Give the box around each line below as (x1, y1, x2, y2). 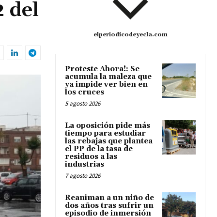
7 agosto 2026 (65, 171, 100, 180)
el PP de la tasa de (65, 144, 133, 154)
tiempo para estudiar (65, 129, 146, 139)
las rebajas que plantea (65, 137, 153, 146)
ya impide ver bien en (65, 80, 148, 90)
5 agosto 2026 (65, 99, 100, 108)
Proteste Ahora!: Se (65, 64, 139, 74)
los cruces (65, 88, 104, 97)
